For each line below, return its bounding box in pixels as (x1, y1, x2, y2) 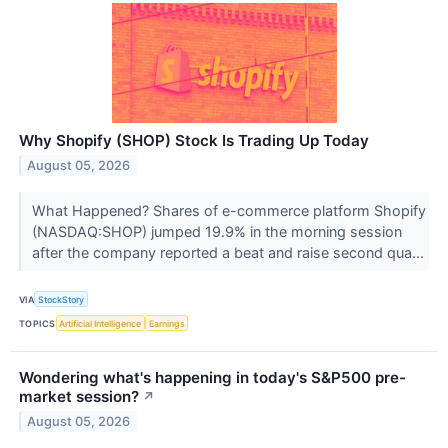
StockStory (38, 293, 85, 305)
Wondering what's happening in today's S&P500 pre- (19, 368, 406, 388)
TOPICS (19, 317, 56, 329)
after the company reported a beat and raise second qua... (31, 244, 428, 262)
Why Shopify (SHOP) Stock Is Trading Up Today (19, 131, 369, 151)
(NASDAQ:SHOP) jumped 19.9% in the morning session (31, 223, 402, 241)
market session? (19, 387, 139, 407)
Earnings (148, 317, 185, 329)
